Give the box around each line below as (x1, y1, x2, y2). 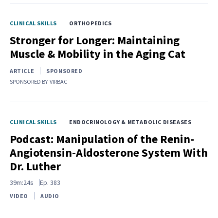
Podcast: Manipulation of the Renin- (10, 131, 194, 146)
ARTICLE (10, 67, 35, 74)
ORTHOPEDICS (69, 19, 112, 27)
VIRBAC (50, 77, 67, 85)
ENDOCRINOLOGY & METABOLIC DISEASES (69, 118, 192, 126)
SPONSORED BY (10, 77, 48, 85)
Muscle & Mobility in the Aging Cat (10, 46, 185, 61)
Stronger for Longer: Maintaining (10, 32, 180, 48)
